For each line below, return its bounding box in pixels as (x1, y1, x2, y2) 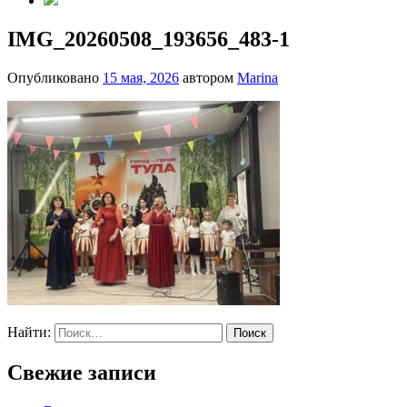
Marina (237, 69, 278, 85)
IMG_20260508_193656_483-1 (7, 26, 290, 51)
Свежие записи (7, 360, 156, 384)
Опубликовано (7, 69, 103, 85)
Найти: (7, 323, 51, 340)
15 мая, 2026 (103, 69, 179, 85)
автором (179, 69, 237, 85)
